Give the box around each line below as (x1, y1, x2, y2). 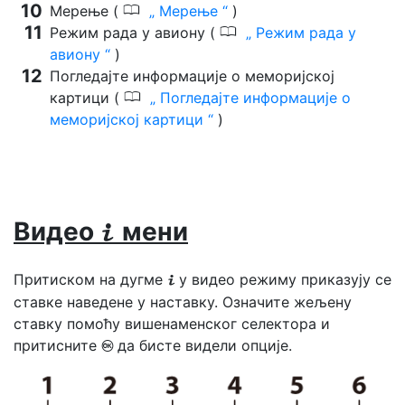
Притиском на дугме (14, 269, 167, 288)
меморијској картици (50, 109, 208, 128)
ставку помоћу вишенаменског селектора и (14, 314, 330, 333)
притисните (14, 335, 101, 354)
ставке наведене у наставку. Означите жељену (14, 292, 352, 311)
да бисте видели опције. (118, 335, 292, 354)
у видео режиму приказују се (179, 269, 391, 288)
